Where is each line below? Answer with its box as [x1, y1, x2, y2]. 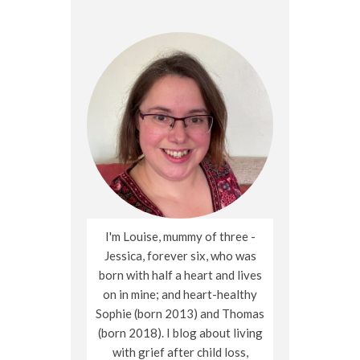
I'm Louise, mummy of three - [104, 229, 256, 244]
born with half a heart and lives [98, 268, 262, 283]
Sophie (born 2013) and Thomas [96, 306, 264, 321]
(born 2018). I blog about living [97, 325, 263, 341]
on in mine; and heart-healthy [103, 287, 257, 302]
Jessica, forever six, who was [104, 248, 256, 264]
